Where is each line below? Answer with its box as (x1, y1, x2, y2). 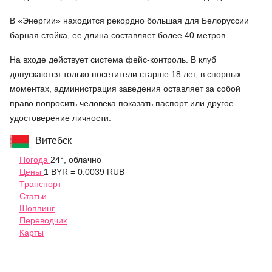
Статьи (19, 191, 47, 202)
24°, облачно (50, 155, 101, 165)
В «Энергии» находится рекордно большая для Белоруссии (10, 16, 249, 26)
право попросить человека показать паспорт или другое (10, 98, 234, 109)
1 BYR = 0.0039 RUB (44, 167, 124, 177)
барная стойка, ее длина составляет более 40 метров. (10, 30, 228, 41)
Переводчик (19, 216, 67, 226)
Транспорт (19, 179, 61, 189)
